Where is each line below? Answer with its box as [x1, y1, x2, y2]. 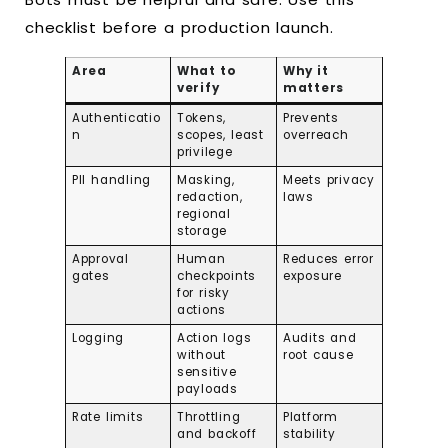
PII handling [71, 171, 152, 188]
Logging [71, 329, 125, 346]
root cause [282, 346, 354, 363]
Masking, [176, 171, 235, 188]
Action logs [176, 329, 252, 346]
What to [176, 62, 237, 79]
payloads [176, 380, 238, 397]
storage [176, 222, 228, 239]
